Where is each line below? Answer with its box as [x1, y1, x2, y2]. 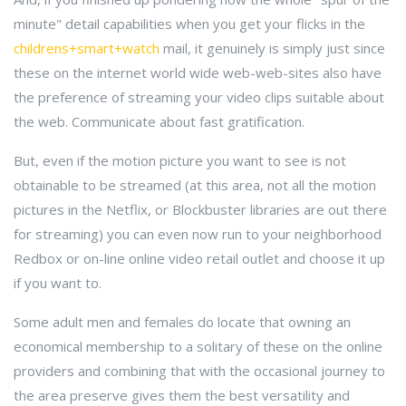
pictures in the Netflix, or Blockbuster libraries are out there [14, 200, 387, 218]
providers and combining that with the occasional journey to [14, 362, 385, 380]
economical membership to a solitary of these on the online [14, 337, 382, 355]
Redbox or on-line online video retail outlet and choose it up [14, 249, 385, 267]
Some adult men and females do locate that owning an [14, 313, 351, 331]
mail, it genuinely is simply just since [159, 39, 385, 57]
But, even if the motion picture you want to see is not [14, 151, 346, 169]
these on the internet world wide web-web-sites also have [14, 63, 382, 82]
